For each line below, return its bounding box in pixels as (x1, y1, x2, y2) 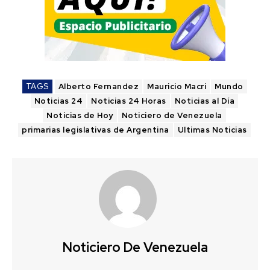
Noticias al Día (174, 95, 235, 106)
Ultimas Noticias (177, 124, 247, 135)
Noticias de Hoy (46, 110, 113, 121)
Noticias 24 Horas (91, 95, 166, 106)
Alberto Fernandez (58, 81, 139, 92)
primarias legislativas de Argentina (22, 124, 169, 135)
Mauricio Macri (147, 81, 206, 92)
